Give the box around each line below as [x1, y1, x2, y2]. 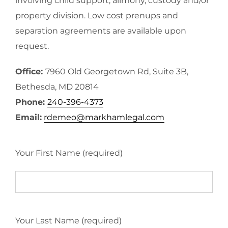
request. [15, 41, 49, 51]
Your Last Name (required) [15, 215, 122, 225]
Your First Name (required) [15, 148, 123, 158]
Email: [15, 112, 42, 122]
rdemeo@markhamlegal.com [44, 112, 164, 122]
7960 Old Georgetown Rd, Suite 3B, [45, 66, 188, 76]
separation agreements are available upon [15, 25, 186, 36]
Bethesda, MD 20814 [15, 81, 99, 92]
